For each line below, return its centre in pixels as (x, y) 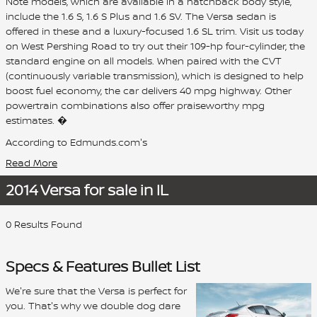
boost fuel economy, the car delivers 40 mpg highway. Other (149, 90)
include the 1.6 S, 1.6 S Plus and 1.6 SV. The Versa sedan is (141, 16)
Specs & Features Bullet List (103, 266)
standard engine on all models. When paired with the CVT (144, 60)
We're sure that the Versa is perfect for (96, 290)
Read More (31, 162)
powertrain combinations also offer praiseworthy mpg (135, 105)
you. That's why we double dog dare (93, 305)
